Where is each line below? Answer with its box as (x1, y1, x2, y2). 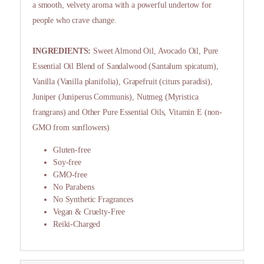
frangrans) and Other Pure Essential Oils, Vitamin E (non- (32, 108, 223, 117)
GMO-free (53, 170, 87, 180)
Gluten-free (53, 146, 91, 155)
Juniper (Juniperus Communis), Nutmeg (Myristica (32, 93, 199, 102)
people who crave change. (32, 16, 117, 25)
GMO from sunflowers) (32, 123, 110, 133)
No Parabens (53, 183, 94, 192)
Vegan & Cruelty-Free (53, 207, 126, 217)
